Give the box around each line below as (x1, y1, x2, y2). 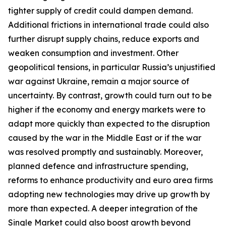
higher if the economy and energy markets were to (8, 104, 205, 115)
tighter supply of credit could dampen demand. (8, 6, 193, 16)
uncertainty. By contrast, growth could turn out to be (8, 90, 212, 100)
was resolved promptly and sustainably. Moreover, (8, 147, 203, 157)
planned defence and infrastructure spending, (8, 161, 188, 171)
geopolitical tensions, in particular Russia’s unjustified (8, 62, 215, 72)
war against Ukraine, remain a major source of (8, 76, 189, 86)
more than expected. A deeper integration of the (8, 203, 198, 213)
